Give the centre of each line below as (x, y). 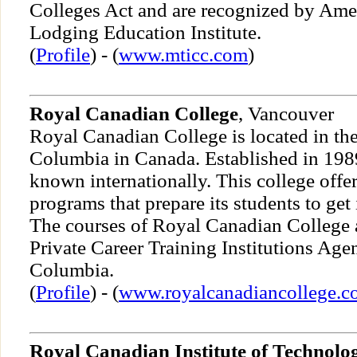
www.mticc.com (183, 55)
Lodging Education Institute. (145, 33)
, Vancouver (286, 114)
